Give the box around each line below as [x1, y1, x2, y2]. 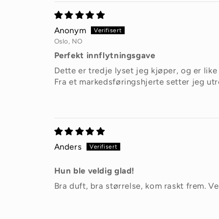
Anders [54, 142, 82, 152]
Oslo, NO [54, 37, 83, 45]
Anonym [54, 25, 87, 36]
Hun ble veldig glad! [54, 166, 135, 176]
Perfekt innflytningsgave [54, 50, 155, 61]
